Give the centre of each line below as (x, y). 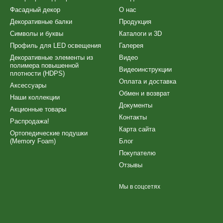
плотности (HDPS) (37, 73)
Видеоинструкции (145, 69)
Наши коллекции (35, 97)
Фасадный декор (35, 10)
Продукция (135, 22)
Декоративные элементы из (52, 57)
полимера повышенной (44, 65)
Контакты (133, 117)
